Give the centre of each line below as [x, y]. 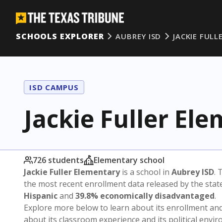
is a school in [146, 172]
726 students [58, 160]
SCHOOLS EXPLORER [60, 36]
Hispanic [41, 196]
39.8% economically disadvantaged [145, 196]
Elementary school [129, 160]
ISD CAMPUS [54, 87]
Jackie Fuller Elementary [72, 172]
